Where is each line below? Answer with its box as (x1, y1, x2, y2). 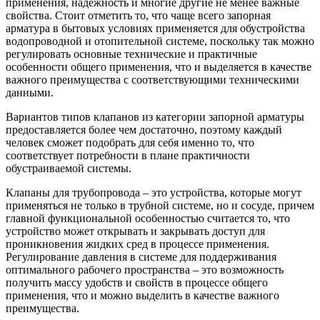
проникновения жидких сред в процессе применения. (6, 237, 269, 250)
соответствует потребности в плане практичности (6, 149, 250, 161)
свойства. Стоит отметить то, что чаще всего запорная (6, 9, 271, 21)
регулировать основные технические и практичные (6, 47, 257, 60)
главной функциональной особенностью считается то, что (6, 211, 290, 224)
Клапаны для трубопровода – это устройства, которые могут (6, 186, 301, 199)
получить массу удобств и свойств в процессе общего (6, 276, 268, 289)
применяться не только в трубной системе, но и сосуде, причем (6, 199, 314, 211)
